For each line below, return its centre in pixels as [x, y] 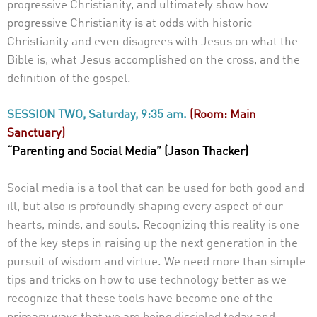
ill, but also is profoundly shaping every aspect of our [145, 207]
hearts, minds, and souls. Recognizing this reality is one [153, 225]
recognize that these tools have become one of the [140, 299]
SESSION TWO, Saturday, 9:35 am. [98, 115]
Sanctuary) [36, 133]
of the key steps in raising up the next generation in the [152, 243]
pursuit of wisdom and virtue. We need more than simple [156, 262]
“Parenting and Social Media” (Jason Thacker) [128, 152]
